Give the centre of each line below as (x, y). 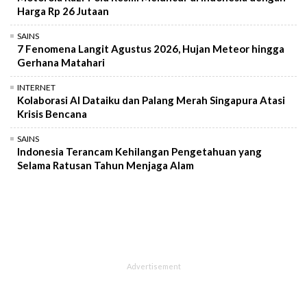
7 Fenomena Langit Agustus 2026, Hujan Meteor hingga (151, 48)
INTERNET (36, 87)
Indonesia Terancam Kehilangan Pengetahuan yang (139, 151)
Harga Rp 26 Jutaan (63, 11)
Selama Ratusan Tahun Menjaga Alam (106, 165)
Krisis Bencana (52, 113)
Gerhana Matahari (61, 62)
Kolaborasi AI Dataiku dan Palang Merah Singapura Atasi (151, 100)
